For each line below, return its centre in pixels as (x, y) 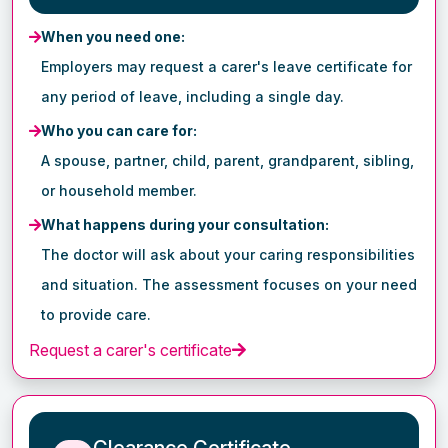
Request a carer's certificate (130, 349)
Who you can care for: (119, 130)
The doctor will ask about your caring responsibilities (228, 254)
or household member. (119, 190)
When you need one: (113, 36)
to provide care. (96, 314)
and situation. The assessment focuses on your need (229, 284)
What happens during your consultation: (185, 224)
